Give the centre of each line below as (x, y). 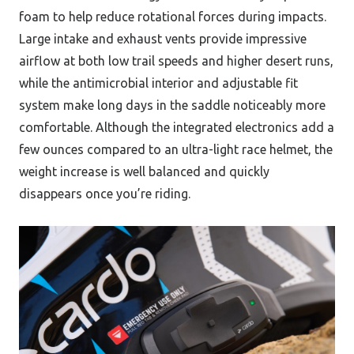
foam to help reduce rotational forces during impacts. (173, 16)
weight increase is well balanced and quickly (144, 171)
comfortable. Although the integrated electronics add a (177, 127)
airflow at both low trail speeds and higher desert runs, (176, 60)
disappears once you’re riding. (105, 193)
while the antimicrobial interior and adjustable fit (158, 83)
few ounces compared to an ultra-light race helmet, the (176, 149)
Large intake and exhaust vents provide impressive (163, 38)
